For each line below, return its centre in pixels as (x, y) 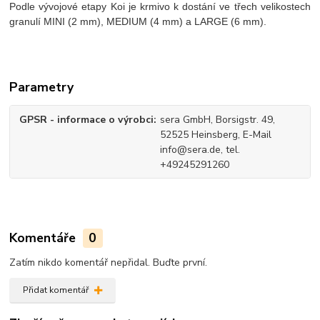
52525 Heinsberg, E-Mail (215, 134)
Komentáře (45, 238)
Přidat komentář (55, 290)
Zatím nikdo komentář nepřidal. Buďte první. (109, 262)
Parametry (42, 87)
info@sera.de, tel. (200, 149)
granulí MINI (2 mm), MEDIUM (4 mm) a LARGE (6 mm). (138, 21)
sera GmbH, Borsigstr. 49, (217, 119)
